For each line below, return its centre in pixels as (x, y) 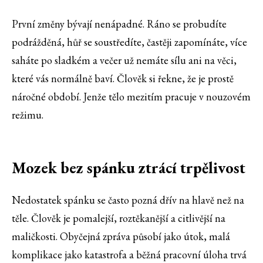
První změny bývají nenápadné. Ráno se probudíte (119, 24)
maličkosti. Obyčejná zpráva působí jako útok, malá (121, 237)
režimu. (28, 115)
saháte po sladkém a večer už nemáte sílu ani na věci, (124, 60)
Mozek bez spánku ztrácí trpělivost (129, 168)
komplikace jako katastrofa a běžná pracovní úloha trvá (129, 255)
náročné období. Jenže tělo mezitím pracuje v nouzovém (131, 97)
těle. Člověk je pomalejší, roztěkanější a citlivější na (119, 218)
